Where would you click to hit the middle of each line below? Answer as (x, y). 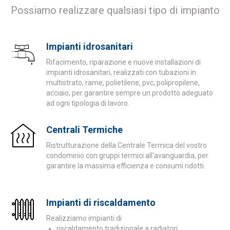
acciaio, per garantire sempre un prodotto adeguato (130, 93)
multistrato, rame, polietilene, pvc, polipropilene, (123, 83)
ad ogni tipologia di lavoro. (88, 103)
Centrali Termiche (84, 130)
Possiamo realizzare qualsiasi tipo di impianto (115, 10)
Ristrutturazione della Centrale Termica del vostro (127, 145)
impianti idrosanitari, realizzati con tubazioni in (121, 72)
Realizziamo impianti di (84, 218)
